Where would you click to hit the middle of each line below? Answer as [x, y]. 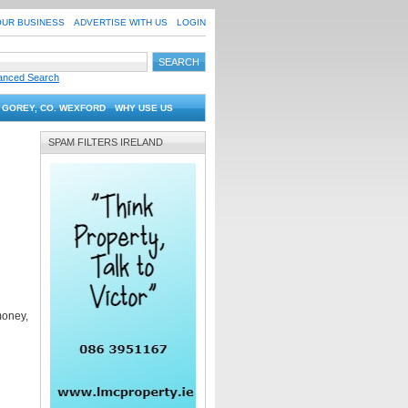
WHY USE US [144, 108]
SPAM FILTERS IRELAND [106, 142]
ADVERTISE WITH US [121, 22]
